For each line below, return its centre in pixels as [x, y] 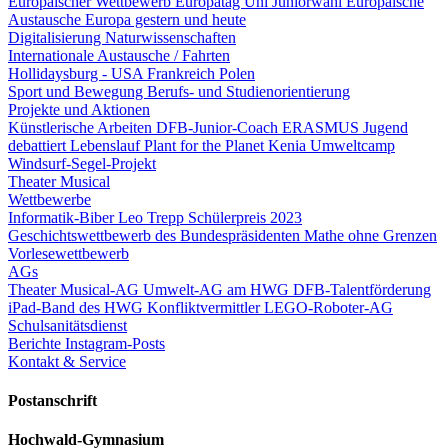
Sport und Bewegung [77, 91]
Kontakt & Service [67, 361]
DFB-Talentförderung [362, 289]
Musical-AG [101, 289]
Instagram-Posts [115, 343]
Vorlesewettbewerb [68, 253]
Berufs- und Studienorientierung [248, 91]
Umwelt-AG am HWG [218, 289]
